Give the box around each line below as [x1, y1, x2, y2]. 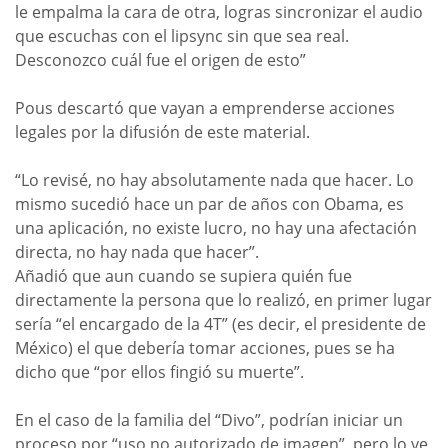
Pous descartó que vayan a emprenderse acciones [15, 96, 395, 119]
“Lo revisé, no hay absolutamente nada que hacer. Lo [15, 168, 414, 191]
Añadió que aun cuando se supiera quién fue [15, 264, 352, 287]
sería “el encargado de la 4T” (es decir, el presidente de [15, 312, 426, 335]
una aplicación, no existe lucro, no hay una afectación [15, 216, 417, 239]
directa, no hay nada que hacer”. [15, 240, 259, 263]
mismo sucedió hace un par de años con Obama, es [15, 192, 404, 215]
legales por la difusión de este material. [15, 120, 310, 143]
